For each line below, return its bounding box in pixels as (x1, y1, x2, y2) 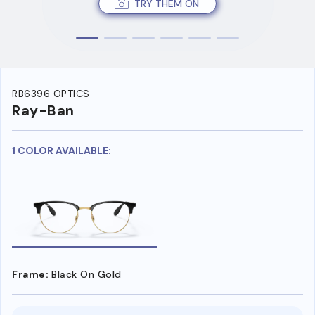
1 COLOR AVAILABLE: (12, 144, 111, 157)
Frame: (12, 267, 49, 281)
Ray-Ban (12, 101, 75, 120)
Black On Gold (51, 267, 122, 281)
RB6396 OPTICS (12, 87, 90, 101)
